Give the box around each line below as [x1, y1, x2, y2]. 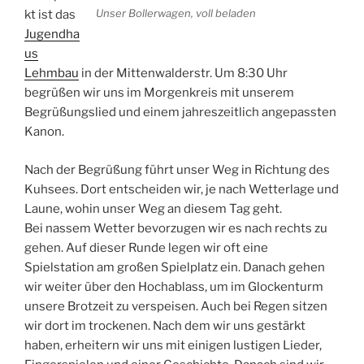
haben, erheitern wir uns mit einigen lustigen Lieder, [24, 337, 322, 353]
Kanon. [24, 124, 64, 139]
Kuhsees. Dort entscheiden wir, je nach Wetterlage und [24, 181, 339, 197]
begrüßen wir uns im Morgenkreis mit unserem [24, 85, 294, 100]
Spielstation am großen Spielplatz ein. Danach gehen [24, 259, 325, 275]
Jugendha [24, 27, 80, 41]
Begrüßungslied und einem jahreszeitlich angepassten [24, 105, 336, 119]
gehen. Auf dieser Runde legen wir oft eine [24, 240, 268, 255]
